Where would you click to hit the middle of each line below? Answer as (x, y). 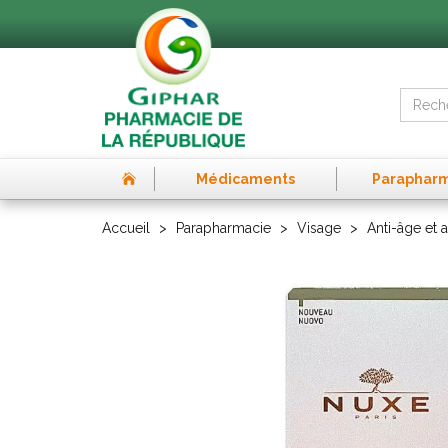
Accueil (126, 228)
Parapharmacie (223, 228)
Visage (319, 228)
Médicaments (245, 179)
